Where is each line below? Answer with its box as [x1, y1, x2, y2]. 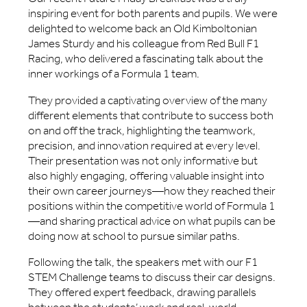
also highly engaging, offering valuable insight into [28, 169, 265, 182]
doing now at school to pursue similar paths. [28, 229, 241, 243]
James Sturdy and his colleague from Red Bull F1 [28, 37, 260, 51]
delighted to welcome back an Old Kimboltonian [28, 22, 258, 36]
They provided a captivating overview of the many [28, 93, 268, 107]
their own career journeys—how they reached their [28, 184, 276, 197]
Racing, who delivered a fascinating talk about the [28, 52, 264, 66]
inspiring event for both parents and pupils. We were [28, 7, 278, 21]
